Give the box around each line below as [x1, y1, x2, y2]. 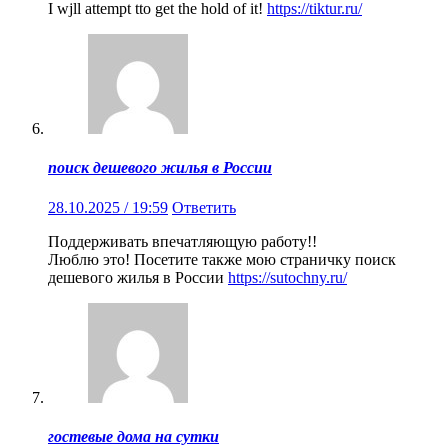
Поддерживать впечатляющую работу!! [48, 232, 317, 250]
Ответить [172, 198, 236, 216]
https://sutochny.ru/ [228, 268, 347, 286]
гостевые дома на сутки [48, 427, 219, 445]
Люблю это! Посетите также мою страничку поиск [48, 250, 396, 268]
